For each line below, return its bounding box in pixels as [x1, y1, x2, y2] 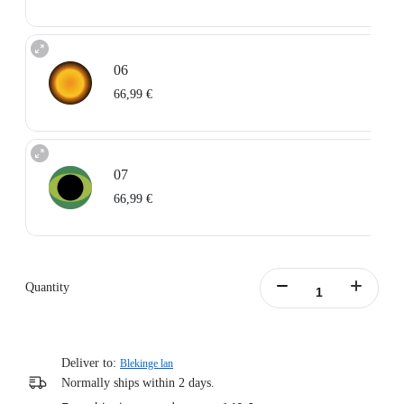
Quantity [25, 280, 69, 295]
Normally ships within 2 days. [61, 376, 215, 390]
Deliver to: [61, 356, 116, 371]
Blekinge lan [120, 357, 173, 371]
